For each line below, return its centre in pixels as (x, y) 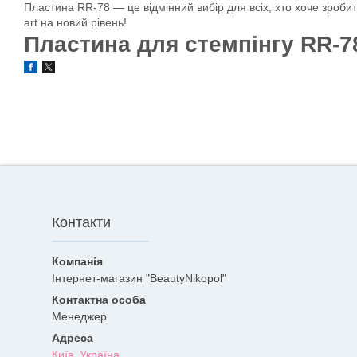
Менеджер (79, 317)
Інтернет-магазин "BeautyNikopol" (139, 279)
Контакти (81, 223)
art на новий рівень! (75, 22)
